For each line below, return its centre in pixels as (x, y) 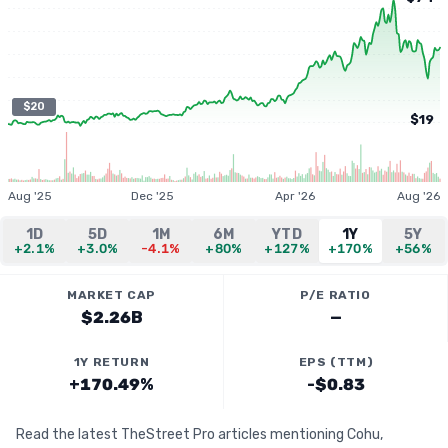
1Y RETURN (111, 362)
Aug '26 (418, 196)
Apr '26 (295, 196)
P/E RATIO (335, 295)
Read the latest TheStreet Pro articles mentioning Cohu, (199, 434)
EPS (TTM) (336, 362)
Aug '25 (30, 196)
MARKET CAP (111, 295)
